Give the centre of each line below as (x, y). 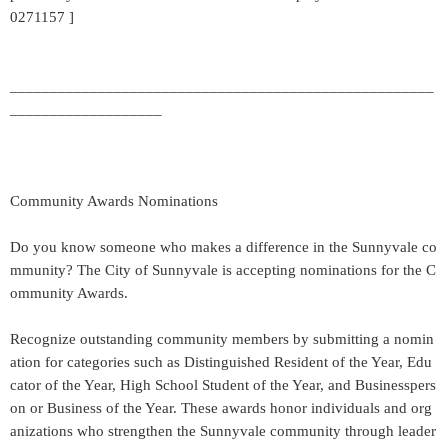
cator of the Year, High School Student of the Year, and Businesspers (223, 385)
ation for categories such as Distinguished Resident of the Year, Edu (221, 362)
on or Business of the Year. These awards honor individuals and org (221, 408)
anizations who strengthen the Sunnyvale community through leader (223, 431)
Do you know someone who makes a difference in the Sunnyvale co (223, 247)
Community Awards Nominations (114, 201)
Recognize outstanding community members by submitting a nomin (222, 339)
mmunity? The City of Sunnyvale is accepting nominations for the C (223, 270)
